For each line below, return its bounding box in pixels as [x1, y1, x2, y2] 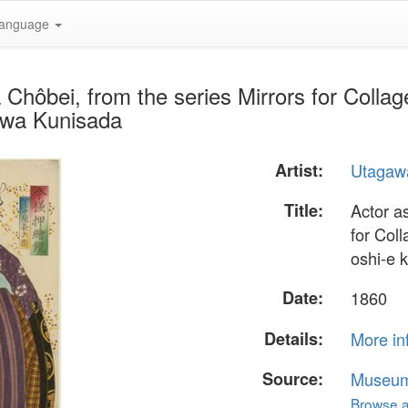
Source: [262, 366, 324, 391]
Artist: [275, 158, 324, 182]
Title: [284, 199, 324, 223]
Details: [264, 326, 324, 351]
